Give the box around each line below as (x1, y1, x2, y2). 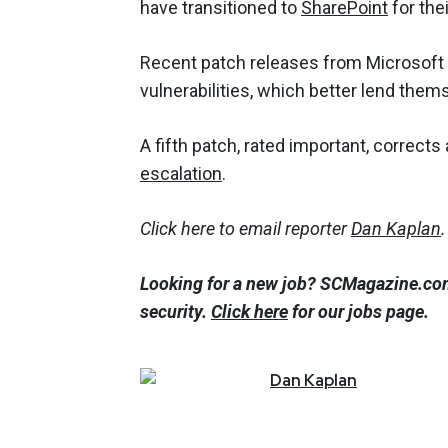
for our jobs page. (288, 300, 429, 322)
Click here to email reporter (140, 217, 351, 239)
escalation (140, 162, 222, 184)
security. (140, 300, 211, 322)
